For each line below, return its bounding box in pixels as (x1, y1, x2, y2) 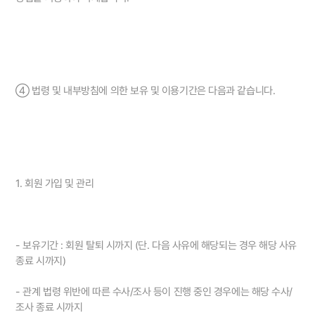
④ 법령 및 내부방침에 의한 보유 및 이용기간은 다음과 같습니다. (15, 84, 276, 98)
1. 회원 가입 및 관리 (15, 177, 94, 191)
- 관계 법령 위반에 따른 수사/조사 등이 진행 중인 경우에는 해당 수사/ (15, 285, 292, 299)
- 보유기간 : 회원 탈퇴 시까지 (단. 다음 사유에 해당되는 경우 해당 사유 (15, 239, 297, 252)
